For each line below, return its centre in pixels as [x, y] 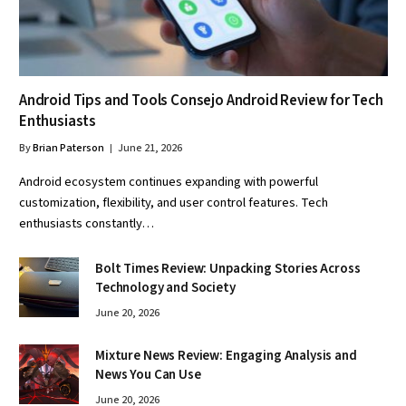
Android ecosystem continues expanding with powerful [169, 182]
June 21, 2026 [150, 149]
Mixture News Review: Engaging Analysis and [226, 356]
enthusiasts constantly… [87, 224]
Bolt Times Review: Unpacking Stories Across [228, 269]
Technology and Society [165, 288]
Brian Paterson [68, 149]
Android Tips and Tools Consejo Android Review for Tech [201, 101]
